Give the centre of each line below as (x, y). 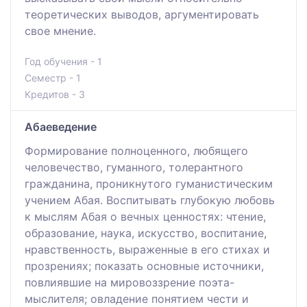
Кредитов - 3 (55, 94)
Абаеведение (61, 126)
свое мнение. (60, 30)
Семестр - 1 (53, 77)
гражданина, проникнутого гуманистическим (149, 183)
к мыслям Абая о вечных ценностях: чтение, (145, 216)
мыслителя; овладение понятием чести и (137, 298)
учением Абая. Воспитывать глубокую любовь (150, 200)
